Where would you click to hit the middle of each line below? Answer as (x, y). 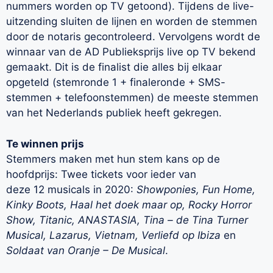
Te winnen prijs (45, 144)
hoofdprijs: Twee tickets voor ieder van (101, 174)
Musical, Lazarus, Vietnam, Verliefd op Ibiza (113, 235)
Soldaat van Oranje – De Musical (86, 250)
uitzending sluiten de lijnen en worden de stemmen (132, 22)
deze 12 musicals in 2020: (71, 189)
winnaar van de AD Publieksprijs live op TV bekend (131, 52)
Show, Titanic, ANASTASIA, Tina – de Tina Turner (127, 220)
